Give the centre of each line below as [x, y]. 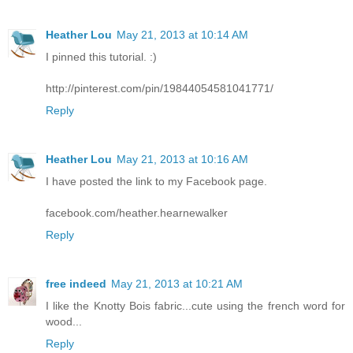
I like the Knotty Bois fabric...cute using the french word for [195, 305]
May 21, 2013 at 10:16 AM [182, 159]
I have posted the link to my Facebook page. [156, 181]
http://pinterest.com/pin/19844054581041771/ [160, 88]
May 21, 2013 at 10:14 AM [182, 34]
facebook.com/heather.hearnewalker [137, 212]
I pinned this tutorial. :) [101, 56]
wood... [64, 321]
